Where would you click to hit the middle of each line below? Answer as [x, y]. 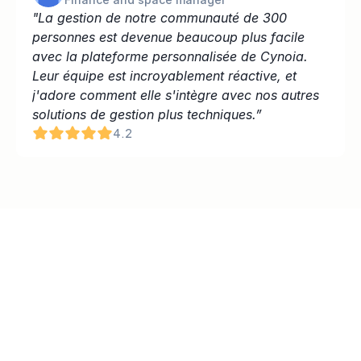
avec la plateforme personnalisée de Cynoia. [170, 56]
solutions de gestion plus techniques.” [147, 114]
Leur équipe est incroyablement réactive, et [164, 76]
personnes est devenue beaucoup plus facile [168, 37]
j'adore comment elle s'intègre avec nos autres [176, 95]
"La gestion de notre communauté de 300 [160, 18]
